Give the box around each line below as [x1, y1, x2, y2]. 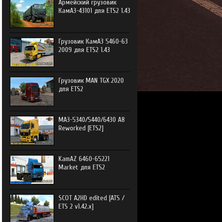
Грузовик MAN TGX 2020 [58, 76, 124, 85]
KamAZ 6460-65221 [58, 155, 110, 163]
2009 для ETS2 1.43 [58, 46, 110, 54]
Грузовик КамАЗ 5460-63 [58, 37, 128, 46]
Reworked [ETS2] [58, 124, 104, 132]
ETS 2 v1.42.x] [58, 202, 94, 211]
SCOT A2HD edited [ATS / [58, 194, 124, 202]
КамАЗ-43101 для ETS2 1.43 [58, 6, 130, 15]
